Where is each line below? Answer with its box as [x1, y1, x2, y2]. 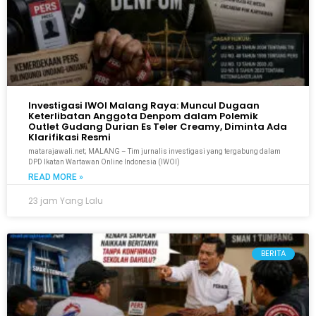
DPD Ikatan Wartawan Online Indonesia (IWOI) [28, 157, 180, 166]
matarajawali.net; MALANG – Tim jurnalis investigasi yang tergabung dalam [28, 147, 281, 155]
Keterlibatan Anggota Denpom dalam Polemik [28, 109, 258, 123]
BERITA [260, 248, 286, 260]
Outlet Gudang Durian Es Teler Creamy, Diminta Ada [28, 119, 287, 133]
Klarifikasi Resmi [28, 130, 111, 144]
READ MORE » [28, 171, 83, 182]
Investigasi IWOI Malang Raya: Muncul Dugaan [28, 98, 260, 112]
